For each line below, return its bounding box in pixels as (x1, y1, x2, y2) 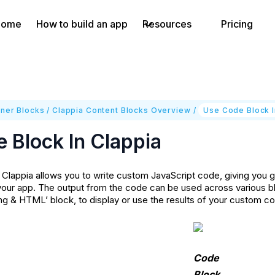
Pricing (221, 18, 253, 30)
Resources (142, 18, 192, 30)
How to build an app (36, 18, 128, 30)
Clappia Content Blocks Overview (52, 105, 191, 115)
